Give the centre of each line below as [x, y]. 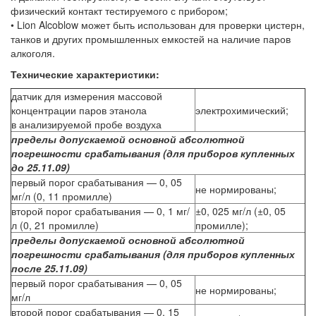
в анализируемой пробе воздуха [86, 124]
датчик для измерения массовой [87, 96]
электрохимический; [242, 110]
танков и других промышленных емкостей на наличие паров [151, 38]
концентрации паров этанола [79, 110]
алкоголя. [33, 53]
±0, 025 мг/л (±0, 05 [241, 211]
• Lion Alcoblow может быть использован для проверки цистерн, [158, 24]
